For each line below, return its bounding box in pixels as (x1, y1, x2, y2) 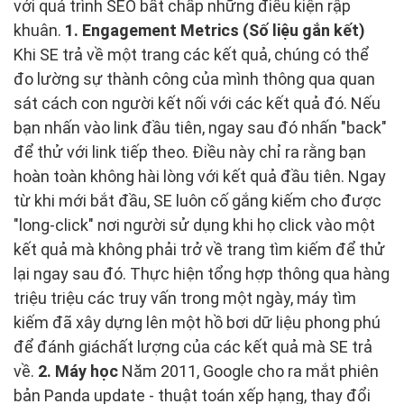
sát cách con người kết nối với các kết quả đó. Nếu (14, 94, 381, 114)
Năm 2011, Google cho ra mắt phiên (118, 362, 379, 381)
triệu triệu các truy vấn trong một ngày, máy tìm (14, 289, 356, 308)
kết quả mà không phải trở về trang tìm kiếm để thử (14, 240, 385, 260)
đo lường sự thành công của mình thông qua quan (14, 69, 375, 89)
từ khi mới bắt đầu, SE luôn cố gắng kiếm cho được (14, 191, 381, 211)
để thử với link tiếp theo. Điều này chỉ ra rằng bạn (14, 142, 366, 162)
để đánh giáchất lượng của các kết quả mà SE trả (14, 337, 372, 357)
